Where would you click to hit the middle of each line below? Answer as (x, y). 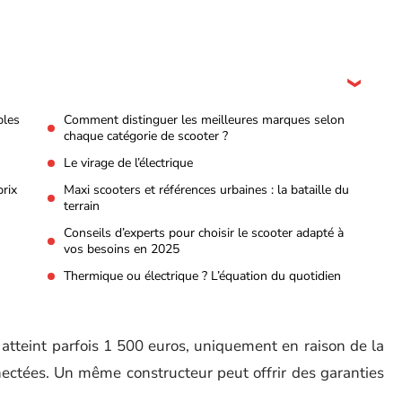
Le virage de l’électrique (128, 163)
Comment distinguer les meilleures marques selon (204, 120)
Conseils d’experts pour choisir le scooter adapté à (204, 233)
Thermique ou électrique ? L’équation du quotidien (202, 276)
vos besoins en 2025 (122, 249)
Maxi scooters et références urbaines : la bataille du (206, 190)
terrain (82, 206)
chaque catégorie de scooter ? (146, 136)
